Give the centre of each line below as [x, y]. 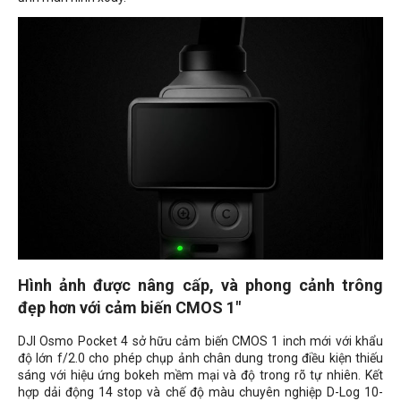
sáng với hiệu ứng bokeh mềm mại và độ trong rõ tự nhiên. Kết [200, 375]
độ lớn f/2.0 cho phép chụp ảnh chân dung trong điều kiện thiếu [200, 358]
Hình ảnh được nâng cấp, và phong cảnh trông [200, 286]
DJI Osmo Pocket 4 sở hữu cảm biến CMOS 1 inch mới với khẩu [200, 341]
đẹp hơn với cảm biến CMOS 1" [129, 308]
